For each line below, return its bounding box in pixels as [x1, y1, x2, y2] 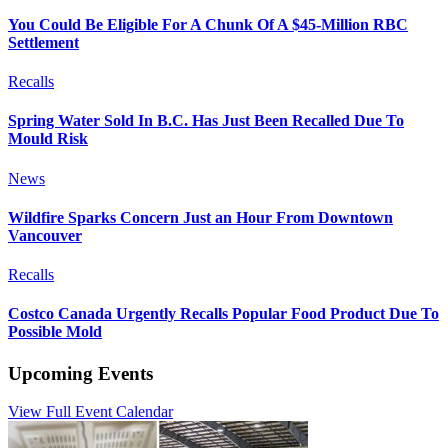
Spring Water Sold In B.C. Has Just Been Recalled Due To [8, 112, 404, 130]
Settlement [8, 33, 79, 51]
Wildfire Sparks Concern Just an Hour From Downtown [8, 208, 393, 226]
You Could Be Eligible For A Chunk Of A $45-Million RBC [8, 15, 408, 33]
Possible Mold [8, 323, 102, 341]
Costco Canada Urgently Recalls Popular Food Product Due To [8, 305, 439, 323]
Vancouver [8, 226, 82, 244]
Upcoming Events [8, 362, 153, 384]
